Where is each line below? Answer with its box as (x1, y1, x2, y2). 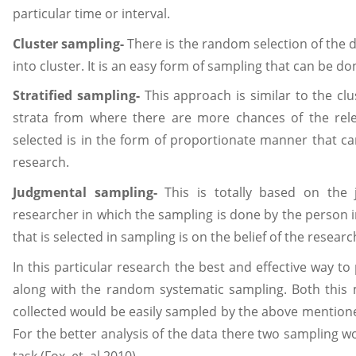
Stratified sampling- (13, 87, 140, 105)
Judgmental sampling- (13, 183, 157, 201)
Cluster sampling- (13, 34, 125, 52)
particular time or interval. (13, 5, 170, 23)
